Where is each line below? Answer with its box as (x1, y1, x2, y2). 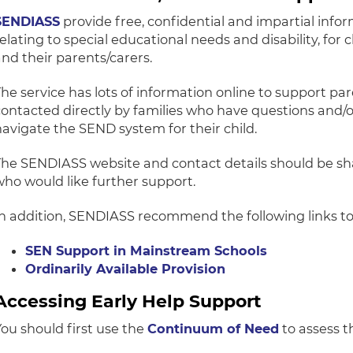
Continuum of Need (147, 321, 280, 337)
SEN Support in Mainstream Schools (25, 243, 268, 259)
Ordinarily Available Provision (25, 261, 226, 277)
